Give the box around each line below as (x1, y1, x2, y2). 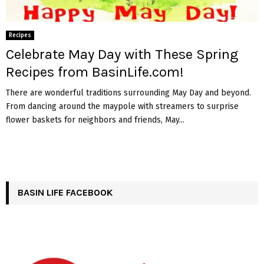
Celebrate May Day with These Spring (6, 46, 238, 63)
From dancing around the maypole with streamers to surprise (6, 101, 239, 112)
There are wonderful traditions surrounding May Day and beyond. (6, 88, 251, 98)
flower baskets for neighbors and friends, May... (6, 115, 184, 126)
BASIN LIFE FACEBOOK (18, 187, 113, 199)
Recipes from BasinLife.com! (6, 64, 184, 81)
